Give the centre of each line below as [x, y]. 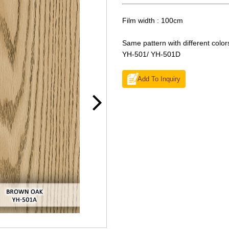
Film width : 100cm [153, 20]
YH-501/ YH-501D [151, 54]
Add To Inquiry [159, 79]
